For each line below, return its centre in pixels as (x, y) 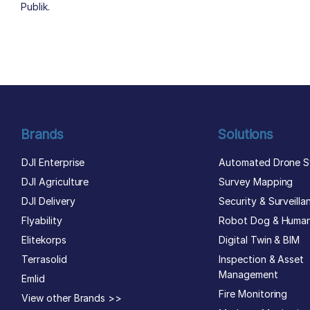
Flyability (42, 220)
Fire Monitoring (253, 293)
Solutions (246, 134)
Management (248, 274)
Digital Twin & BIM (259, 239)
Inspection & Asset (262, 259)
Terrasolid (44, 259)
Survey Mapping (256, 181)
